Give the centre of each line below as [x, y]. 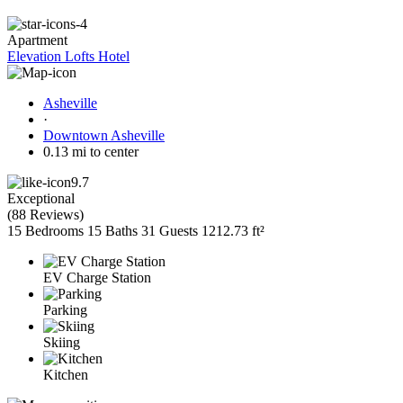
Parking [65, 309]
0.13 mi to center [91, 151]
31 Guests [170, 230]
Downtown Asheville [104, 135]
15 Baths [112, 230]
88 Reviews [45, 214]
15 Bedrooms [45, 230]
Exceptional [41, 198]
